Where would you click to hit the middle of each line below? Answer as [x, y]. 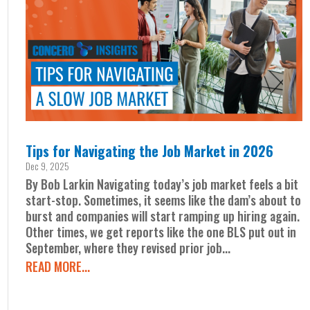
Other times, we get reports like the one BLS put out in [161, 231]
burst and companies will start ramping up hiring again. [163, 216]
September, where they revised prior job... [128, 247]
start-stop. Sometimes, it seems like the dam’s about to [164, 200]
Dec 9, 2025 [48, 165]
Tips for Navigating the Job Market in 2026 [150, 151]
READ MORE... [58, 266]
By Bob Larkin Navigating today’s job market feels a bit [162, 184]
